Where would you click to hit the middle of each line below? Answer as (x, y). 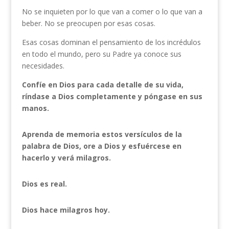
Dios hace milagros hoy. (66, 210)
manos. (35, 108)
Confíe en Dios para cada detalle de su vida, (102, 85)
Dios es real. (44, 184)
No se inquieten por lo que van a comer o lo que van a (112, 12)
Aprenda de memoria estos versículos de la (102, 134)
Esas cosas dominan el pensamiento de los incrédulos (111, 42)
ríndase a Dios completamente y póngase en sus (112, 96)
